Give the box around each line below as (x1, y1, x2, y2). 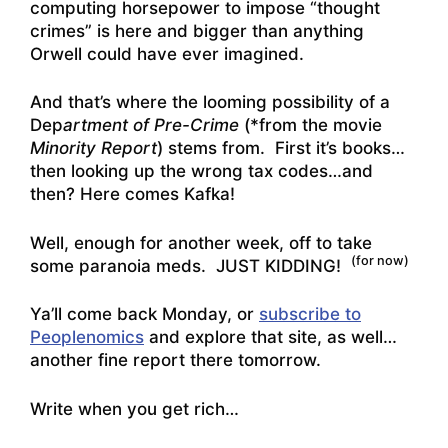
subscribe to (259, 304, 361, 325)
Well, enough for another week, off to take (30, 232, 372, 253)
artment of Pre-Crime (63, 115, 244, 136)
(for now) (351, 252, 409, 268)
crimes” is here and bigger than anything (30, 20, 364, 41)
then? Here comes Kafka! (30, 184, 235, 205)
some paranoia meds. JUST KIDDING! (30, 255, 351, 276)
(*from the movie (244, 115, 382, 136)
